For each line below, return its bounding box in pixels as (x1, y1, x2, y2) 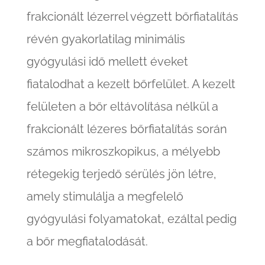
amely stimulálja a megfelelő (26, 189, 183, 204)
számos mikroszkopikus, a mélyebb (26, 144, 220, 159)
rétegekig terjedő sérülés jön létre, (26, 167, 216, 182)
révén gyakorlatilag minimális (26, 32, 185, 47)
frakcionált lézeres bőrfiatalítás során (26, 122, 227, 137)
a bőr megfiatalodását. (26, 234, 148, 249)
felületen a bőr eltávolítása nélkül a (26, 99, 218, 114)
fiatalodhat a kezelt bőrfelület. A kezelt (26, 77, 235, 92)
